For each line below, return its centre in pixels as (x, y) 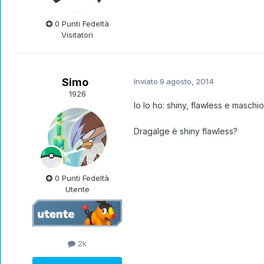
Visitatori (77, 35)
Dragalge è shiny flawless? (186, 131)
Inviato (147, 82)
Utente (77, 189)
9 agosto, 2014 (187, 82)
